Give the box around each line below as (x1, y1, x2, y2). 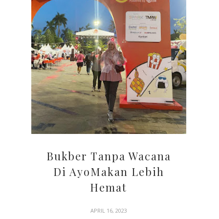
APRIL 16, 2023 (90, 206, 127, 214)
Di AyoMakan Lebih (53, 164, 164, 179)
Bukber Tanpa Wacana (46, 148, 171, 163)
